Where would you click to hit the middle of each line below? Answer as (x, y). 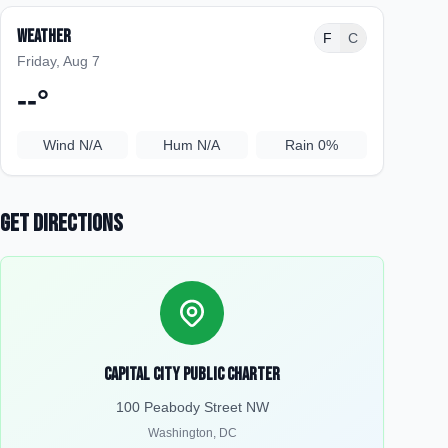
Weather (44, 36)
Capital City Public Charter (192, 374)
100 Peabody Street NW (192, 407)
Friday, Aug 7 (58, 61)
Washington (180, 433)
